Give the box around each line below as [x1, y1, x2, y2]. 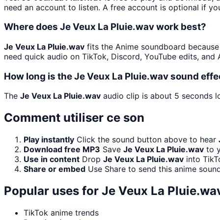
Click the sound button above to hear [77, 135, 219, 145]
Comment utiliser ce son [4, 110, 144, 125]
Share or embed [24, 164, 85, 174]
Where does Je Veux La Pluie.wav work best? [4, 21, 206, 33]
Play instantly [24, 135, 74, 145]
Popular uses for [4, 184, 102, 198]
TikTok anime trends [24, 208, 99, 218]
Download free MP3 [24, 144, 100, 155]
